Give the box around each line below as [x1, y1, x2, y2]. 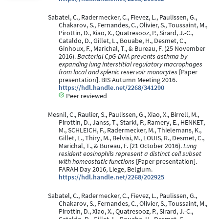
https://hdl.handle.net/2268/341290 [59, 83, 164, 92]
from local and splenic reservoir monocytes [59, 67, 177, 76]
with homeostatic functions [59, 157, 134, 166]
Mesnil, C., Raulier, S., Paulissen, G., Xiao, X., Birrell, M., [47, 110, 199, 119]
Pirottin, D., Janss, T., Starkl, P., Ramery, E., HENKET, [59, 118, 205, 127]
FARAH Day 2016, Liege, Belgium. [59, 165, 153, 174]
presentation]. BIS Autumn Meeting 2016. [59, 75, 177, 84]
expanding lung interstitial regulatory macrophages [59, 60, 202, 68]
